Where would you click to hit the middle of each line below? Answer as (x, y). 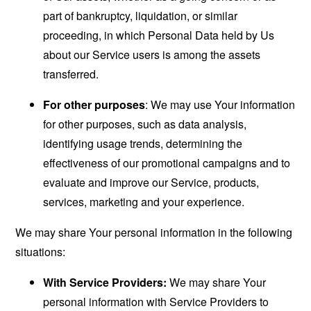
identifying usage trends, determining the (143, 143)
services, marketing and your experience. (144, 202)
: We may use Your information (220, 104)
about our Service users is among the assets (152, 54)
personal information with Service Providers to (156, 302)
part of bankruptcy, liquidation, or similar (141, 16)
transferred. (71, 74)
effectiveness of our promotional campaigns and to (167, 163)
